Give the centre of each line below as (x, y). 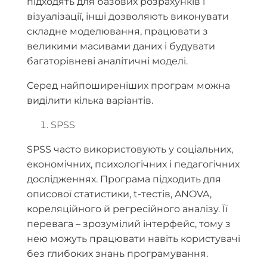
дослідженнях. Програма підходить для (124, 179)
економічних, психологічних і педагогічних (133, 164)
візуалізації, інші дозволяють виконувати (128, 17)
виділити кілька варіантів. (90, 101)
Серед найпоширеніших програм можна (128, 86)
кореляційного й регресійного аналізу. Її (127, 209)
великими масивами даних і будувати (121, 46)
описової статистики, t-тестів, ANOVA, (119, 194)
